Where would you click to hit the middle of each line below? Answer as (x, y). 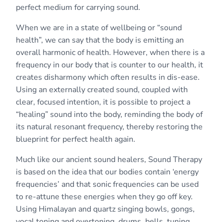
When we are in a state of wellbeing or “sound (99, 28)
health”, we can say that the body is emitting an (100, 40)
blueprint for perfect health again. (76, 139)
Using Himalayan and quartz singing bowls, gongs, (105, 209)
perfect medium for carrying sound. (78, 7)
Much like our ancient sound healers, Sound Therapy (109, 159)
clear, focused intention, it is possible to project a (103, 102)
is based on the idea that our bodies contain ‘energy (107, 172)
